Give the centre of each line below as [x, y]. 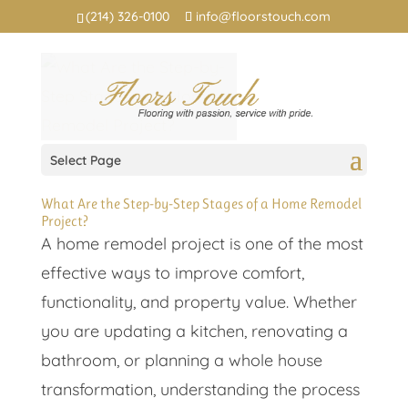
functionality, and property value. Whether [199, 302]
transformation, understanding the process [200, 389]
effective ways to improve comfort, [172, 273]
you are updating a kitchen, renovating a [194, 331]
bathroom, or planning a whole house [181, 360]
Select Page [85, 160]
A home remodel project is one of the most [202, 244]
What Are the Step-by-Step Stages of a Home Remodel [201, 204]
